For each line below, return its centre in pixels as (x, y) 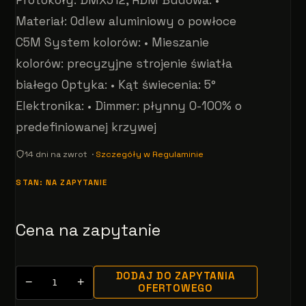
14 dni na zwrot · (60, 154)
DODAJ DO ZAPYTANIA (176, 275)
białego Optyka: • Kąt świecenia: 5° (116, 84)
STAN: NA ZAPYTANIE (62, 182)
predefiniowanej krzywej (86, 127)
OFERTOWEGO (176, 288)
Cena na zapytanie (88, 229)
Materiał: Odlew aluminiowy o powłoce (126, 21)
